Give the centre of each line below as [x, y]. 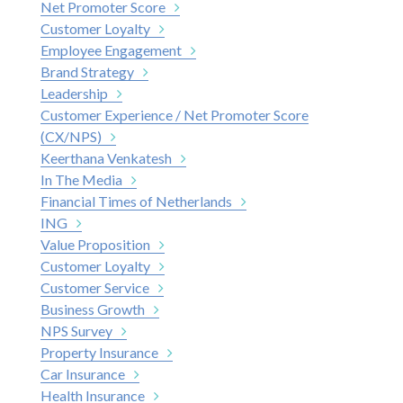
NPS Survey [76, 330]
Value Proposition [95, 244]
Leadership [74, 93]
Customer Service [95, 287]
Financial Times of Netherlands [136, 201]
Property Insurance [99, 352]
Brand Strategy [87, 71]
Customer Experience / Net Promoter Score [175, 114]
